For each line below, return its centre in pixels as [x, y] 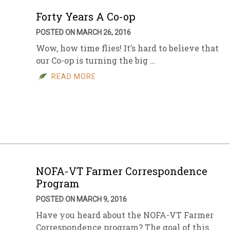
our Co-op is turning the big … [96, 61]
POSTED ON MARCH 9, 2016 [81, 199]
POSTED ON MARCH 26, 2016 [83, 33]
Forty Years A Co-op [86, 17]
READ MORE [74, 77]
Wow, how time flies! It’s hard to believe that [127, 48]
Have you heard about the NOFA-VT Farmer [125, 215]
